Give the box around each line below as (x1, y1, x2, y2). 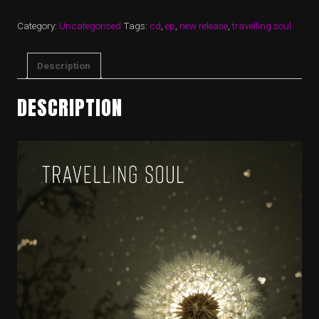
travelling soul (232, 20, 291, 32)
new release (179, 20, 228, 32)
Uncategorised (59, 20, 121, 32)
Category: (17, 20, 59, 32)
